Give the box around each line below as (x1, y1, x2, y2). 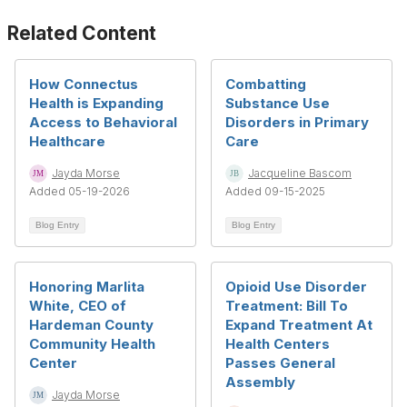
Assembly (225, 373, 295, 391)
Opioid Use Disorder (225, 278, 367, 295)
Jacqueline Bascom (248, 166, 352, 180)
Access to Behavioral (29, 114, 177, 131)
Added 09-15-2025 (225, 184, 325, 198)
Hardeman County (29, 316, 154, 333)
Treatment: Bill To (225, 297, 348, 314)
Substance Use (225, 94, 330, 112)
